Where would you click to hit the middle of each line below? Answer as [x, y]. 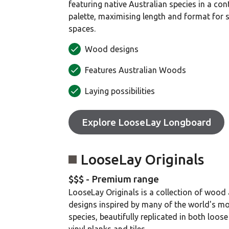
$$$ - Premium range [114, 179]
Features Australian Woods [135, 70]
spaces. [82, 29]
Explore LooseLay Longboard [146, 122]
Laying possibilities [120, 91]
